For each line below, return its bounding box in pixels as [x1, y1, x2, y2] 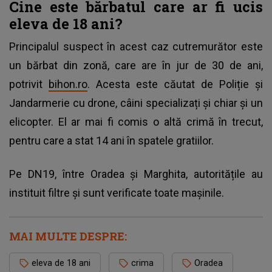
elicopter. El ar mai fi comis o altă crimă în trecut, [9, 115, 263, 128]
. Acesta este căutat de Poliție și [87, 77, 263, 90]
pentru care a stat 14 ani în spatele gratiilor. [9, 134, 214, 147]
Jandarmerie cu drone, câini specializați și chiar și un [9, 96, 263, 109]
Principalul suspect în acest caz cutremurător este [9, 39, 263, 53]
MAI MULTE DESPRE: [9, 228, 127, 243]
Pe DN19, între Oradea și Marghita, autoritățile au [9, 167, 263, 180]
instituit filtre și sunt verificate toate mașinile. [9, 186, 224, 199]
